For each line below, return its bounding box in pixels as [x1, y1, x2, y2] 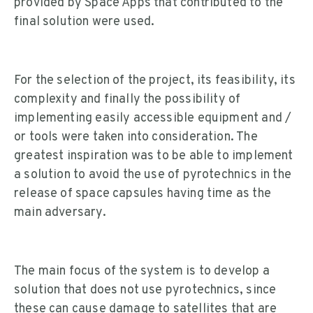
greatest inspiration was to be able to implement [14, 148, 293, 165]
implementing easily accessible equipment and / [14, 110, 292, 127]
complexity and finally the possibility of [14, 92, 241, 108]
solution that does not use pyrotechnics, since [14, 282, 277, 299]
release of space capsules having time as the [14, 186, 271, 203]
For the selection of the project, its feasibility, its [14, 73, 296, 89]
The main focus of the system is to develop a [14, 263, 270, 280]
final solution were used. [14, 14, 155, 31]
